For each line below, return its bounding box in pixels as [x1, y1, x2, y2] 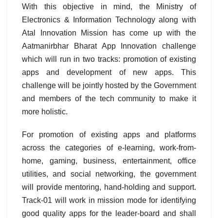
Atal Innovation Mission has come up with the [22, 29, 196, 37]
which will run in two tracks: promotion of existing [22, 55, 196, 64]
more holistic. [22, 108, 68, 116]
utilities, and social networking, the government [22, 170, 196, 179]
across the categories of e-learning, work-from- [22, 144, 196, 152]
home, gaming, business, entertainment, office [22, 157, 196, 165]
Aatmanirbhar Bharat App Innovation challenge [22, 42, 196, 51]
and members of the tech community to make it [22, 94, 196, 103]
